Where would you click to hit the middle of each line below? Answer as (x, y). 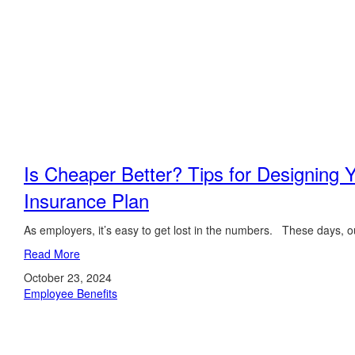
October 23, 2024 (68, 277)
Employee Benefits (71, 293)
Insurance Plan (86, 200)
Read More (52, 254)
